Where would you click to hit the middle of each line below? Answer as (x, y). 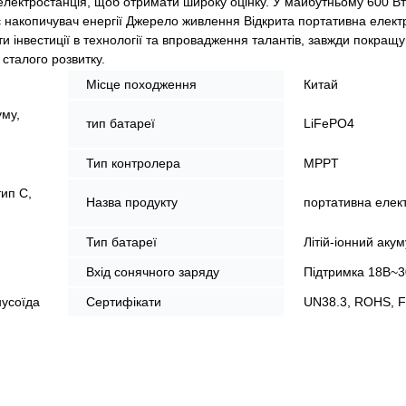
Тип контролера (133, 163)
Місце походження (141, 84)
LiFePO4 (329, 123)
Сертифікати (124, 301)
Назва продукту (132, 202)
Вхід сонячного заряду (153, 271)
